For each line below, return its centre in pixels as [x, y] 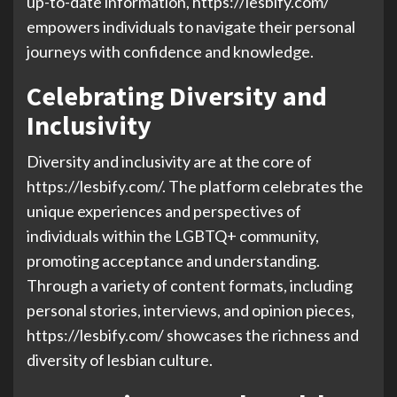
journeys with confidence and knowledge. [170, 51]
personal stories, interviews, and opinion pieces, [191, 310]
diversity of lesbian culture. [120, 360]
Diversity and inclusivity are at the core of [169, 161]
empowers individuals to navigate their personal [191, 27]
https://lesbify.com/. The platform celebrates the [195, 186]
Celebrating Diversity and [177, 96]
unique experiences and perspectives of [164, 211]
